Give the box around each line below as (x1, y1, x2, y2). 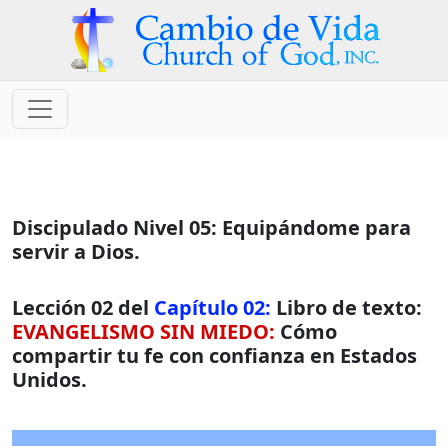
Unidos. (12, 366, 87, 393)
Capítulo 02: (149, 294, 271, 321)
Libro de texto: (271, 294, 422, 321)
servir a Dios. (12, 238, 140, 265)
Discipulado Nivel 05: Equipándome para (12, 214, 411, 241)
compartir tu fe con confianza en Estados (12, 342, 417, 369)
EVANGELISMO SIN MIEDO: (12, 318, 275, 345)
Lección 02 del (12, 294, 149, 321)
